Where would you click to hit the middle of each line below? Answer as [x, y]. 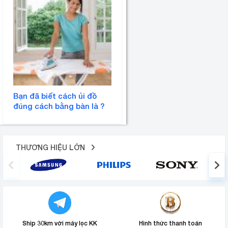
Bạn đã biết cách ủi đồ [55, 95]
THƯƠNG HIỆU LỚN [51, 147]
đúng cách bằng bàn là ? [59, 106]
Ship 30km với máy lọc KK [60, 223]
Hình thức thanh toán [170, 223]
